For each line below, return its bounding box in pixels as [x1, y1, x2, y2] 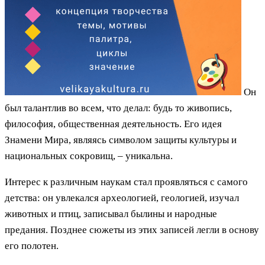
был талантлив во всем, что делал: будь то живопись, [5, 102, 232, 114]
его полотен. [5, 240, 59, 251]
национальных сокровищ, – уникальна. [5, 150, 173, 161]
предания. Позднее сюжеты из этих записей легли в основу [5, 224, 259, 235]
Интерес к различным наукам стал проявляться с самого [5, 176, 248, 188]
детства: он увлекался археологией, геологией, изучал [5, 192, 239, 203]
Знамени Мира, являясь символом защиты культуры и [5, 134, 237, 146]
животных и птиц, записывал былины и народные [5, 208, 217, 219]
